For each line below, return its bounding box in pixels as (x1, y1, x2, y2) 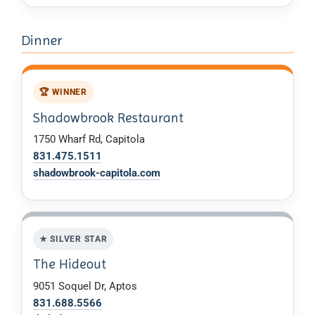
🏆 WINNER (39, 86, 87, 98)
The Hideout (33, 256, 106, 273)
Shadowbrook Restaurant (33, 109, 184, 126)
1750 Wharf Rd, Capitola (33, 133, 145, 146)
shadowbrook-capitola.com (33, 166, 160, 179)
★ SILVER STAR (39, 233, 108, 245)
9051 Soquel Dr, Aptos (33, 280, 137, 293)
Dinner (21, 32, 63, 49)
